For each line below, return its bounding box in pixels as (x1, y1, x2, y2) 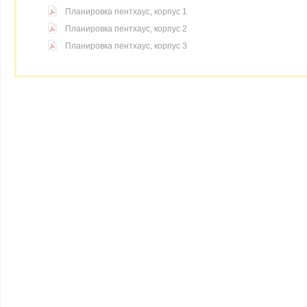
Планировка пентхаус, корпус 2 (65, 24, 187, 34)
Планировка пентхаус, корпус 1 (65, 7, 187, 16)
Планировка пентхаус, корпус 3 (65, 41, 187, 51)
